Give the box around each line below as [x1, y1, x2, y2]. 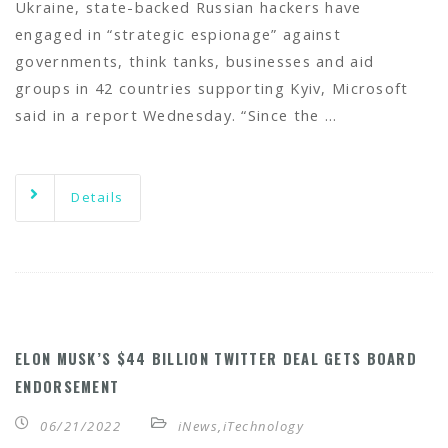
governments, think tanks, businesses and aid [15, 52, 375, 71]
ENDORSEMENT [15, 376, 120, 397]
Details [71, 188, 124, 206]
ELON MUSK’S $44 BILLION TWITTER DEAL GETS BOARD [15, 348, 418, 369]
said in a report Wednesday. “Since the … [15, 106, 337, 125]
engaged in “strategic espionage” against [15, 25, 341, 44]
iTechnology [222, 417, 304, 435]
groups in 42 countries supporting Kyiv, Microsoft [15, 79, 409, 98]
